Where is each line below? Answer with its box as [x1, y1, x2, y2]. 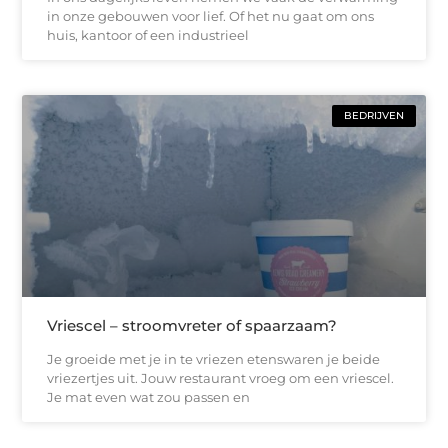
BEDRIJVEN [343, 108, 404, 122]
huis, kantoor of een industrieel [47, 26, 250, 43]
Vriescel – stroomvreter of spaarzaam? [47, 315, 338, 335]
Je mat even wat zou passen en [47, 388, 251, 405]
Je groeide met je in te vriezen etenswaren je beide [47, 350, 381, 367]
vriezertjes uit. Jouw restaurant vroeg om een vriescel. [47, 369, 395, 386]
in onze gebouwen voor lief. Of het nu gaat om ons [47, 7, 375, 24]
